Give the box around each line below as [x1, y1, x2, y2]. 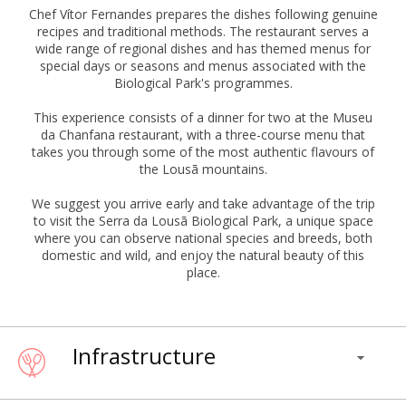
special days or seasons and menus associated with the [40, 57, 366, 75]
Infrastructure [72, 341, 216, 372]
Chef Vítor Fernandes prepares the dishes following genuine [28, 5, 378, 24]
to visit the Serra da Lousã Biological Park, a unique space [33, 212, 373, 230]
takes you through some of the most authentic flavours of [32, 143, 374, 161]
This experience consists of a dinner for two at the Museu [34, 109, 372, 127]
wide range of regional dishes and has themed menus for [35, 40, 371, 58]
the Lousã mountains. [139, 160, 267, 179]
